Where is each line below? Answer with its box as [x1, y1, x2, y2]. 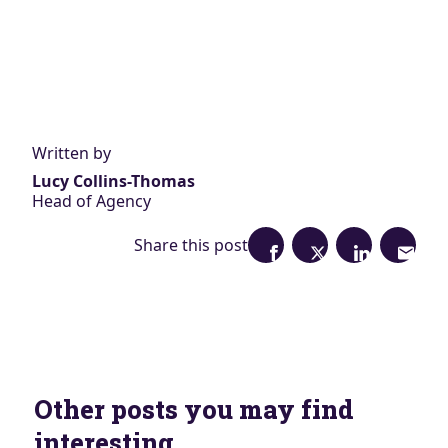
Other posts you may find [34, 391, 354, 426]
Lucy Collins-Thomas [32, 169, 195, 192]
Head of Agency [32, 189, 151, 212]
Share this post [134, 233, 248, 256]
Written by [32, 141, 111, 164]
